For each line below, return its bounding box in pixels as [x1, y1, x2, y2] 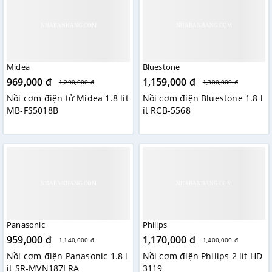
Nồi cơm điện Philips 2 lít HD [142, 250, 263, 262]
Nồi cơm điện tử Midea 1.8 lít [7, 92, 129, 104]
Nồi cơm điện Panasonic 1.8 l [7, 250, 128, 262]
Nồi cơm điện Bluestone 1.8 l [142, 92, 263, 104]
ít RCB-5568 [142, 104, 191, 117]
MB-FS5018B [7, 104, 58, 117]
